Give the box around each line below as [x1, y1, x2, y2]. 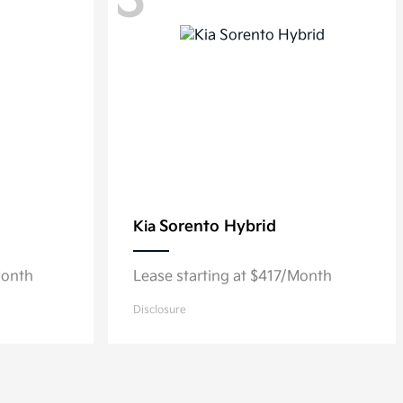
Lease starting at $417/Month [133, 268, 332, 285]
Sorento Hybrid [159, 218, 276, 236]
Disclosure [133, 303, 186, 317]
